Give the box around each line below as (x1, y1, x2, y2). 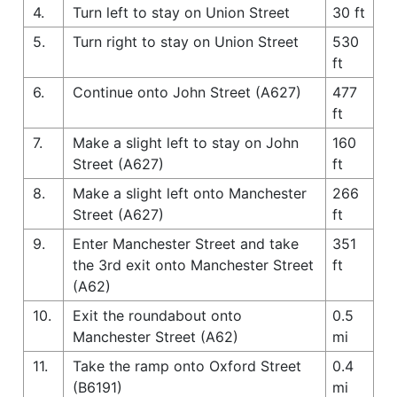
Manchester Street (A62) (73, 327, 238, 346)
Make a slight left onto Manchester (73, 183, 307, 202)
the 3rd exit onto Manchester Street (73, 255, 314, 274)
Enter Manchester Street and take (73, 234, 299, 253)
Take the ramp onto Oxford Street (73, 356, 301, 375)
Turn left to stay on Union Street (73, 3, 290, 21)
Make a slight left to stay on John (73, 133, 299, 152)
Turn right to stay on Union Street (73, 32, 299, 51)
